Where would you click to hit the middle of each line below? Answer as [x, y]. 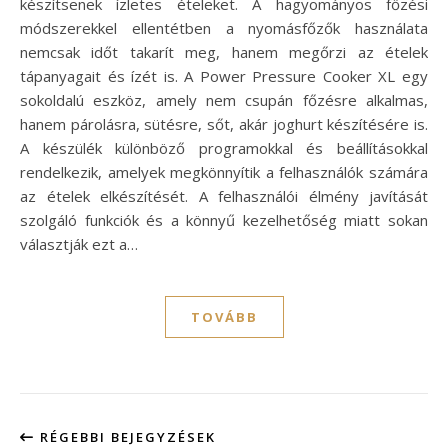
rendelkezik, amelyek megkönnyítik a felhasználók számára [224, 171]
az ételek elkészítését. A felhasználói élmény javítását [224, 195]
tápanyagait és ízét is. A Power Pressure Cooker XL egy [224, 75]
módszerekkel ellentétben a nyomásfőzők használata [224, 27]
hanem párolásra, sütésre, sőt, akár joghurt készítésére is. [224, 123]
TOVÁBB [224, 316]
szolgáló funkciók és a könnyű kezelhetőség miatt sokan [224, 219]
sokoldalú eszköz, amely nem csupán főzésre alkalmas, [224, 99]
